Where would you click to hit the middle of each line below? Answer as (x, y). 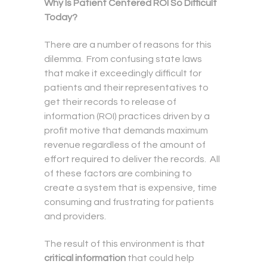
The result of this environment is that (125, 244)
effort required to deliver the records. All (132, 159)
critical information (85, 258)
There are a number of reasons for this (128, 45)
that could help (160, 258)
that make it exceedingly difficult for (123, 74)
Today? (61, 18)
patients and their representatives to (126, 88)
